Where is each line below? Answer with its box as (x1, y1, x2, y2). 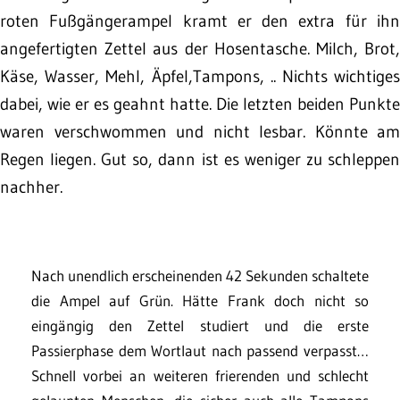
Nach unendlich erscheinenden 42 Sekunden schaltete (31, 266, 369, 285)
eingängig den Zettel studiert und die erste (31, 316, 369, 335)
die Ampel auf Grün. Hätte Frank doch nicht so (31, 291, 369, 310)
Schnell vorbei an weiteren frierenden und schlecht (31, 366, 369, 385)
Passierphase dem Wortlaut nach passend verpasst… (31, 341, 369, 360)
